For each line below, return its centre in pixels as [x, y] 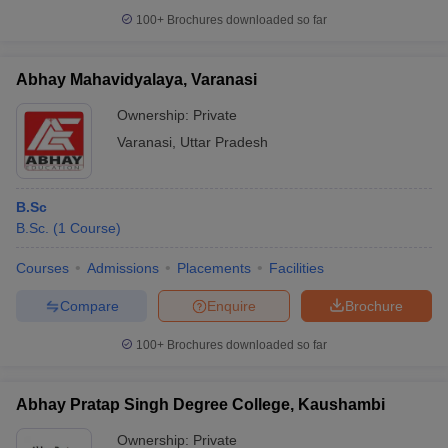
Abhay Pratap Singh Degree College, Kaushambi [200, 404]
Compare [89, 305]
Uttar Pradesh [224, 142]
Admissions [123, 268]
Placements [214, 268]
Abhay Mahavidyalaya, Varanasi [136, 79]
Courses [42, 268]
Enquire [231, 305]
